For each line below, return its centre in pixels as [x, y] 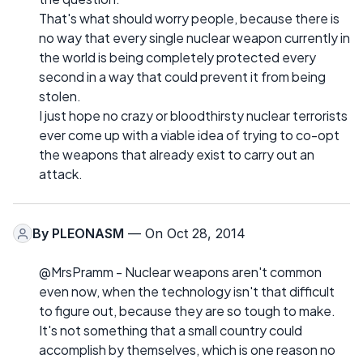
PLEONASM [88, 234]
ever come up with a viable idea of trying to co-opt [189, 135]
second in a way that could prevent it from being [182, 77]
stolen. [60, 96]
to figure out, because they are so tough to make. [187, 311]
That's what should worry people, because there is [189, 19]
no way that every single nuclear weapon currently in [194, 38]
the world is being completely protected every [177, 58]
